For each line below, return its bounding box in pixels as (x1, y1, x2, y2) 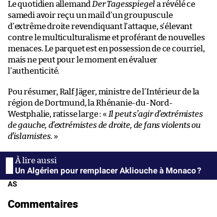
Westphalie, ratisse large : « (8, 109, 108, 118)
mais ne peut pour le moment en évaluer (8, 55, 158, 64)
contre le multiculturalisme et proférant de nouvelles (8, 33, 205, 42)
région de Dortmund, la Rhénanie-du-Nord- (8, 98, 173, 107)
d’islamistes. (8, 132, 53, 140)
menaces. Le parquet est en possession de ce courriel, (8, 44, 205, 53)
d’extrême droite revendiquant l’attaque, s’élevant (8, 22, 193, 31)
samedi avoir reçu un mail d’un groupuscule (8, 11, 173, 19)
